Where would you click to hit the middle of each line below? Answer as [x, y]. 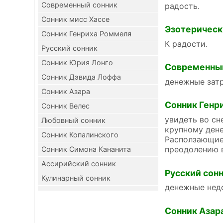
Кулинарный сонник [76, 178]
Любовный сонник [73, 120]
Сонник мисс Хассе [75, 19]
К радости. [186, 44]
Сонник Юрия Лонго [77, 62]
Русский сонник [69, 48]
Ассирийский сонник [79, 164]
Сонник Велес [65, 106]
